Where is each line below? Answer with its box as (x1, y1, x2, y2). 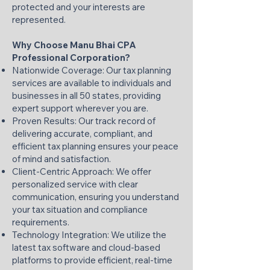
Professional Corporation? (12, 52, 130, 63)
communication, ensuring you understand (12, 191, 179, 202)
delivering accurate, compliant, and (12, 128, 152, 139)
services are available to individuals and (12, 77, 171, 89)
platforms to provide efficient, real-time (12, 254, 172, 266)
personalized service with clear (12, 178, 138, 190)
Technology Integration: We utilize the (12, 229, 166, 240)
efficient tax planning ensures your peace (12, 140, 178, 152)
